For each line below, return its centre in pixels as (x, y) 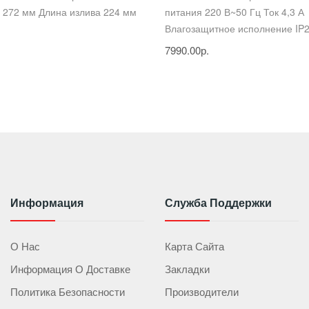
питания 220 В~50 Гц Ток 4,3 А (235, 11)
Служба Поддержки (218, 202)
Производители (202, 291)
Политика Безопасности (68, 291)
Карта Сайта (195, 246)
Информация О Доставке (70, 268)
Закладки (187, 268)
